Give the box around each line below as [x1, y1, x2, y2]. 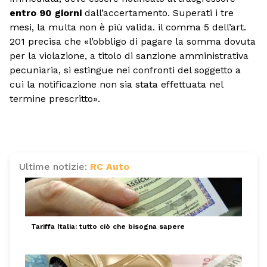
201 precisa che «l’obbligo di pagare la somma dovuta [10, 35, 256, 47]
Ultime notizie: [19, 161, 90, 173]
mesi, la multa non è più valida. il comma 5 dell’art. [10, 21, 246, 33]
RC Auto [90, 161, 129, 173]
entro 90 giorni [10, 7, 82, 18]
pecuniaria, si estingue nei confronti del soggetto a [10, 64, 241, 76]
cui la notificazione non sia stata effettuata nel [10, 78, 223, 90]
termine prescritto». [10, 92, 100, 104]
